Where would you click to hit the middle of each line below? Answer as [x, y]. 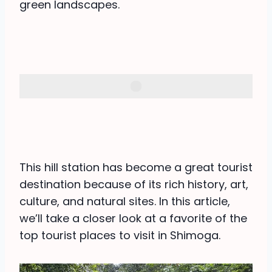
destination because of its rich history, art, [134, 184]
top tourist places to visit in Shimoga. [120, 235]
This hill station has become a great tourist [136, 167]
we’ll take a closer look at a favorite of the [133, 218]
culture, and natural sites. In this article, [125, 201]
